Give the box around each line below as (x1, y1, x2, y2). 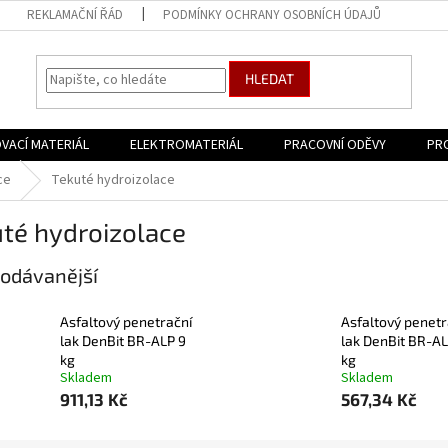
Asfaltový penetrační (60, 313, 192, 331)
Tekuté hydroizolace (51, 170, 175, 190)
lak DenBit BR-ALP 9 (60, 332, 186, 350)
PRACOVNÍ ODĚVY (284, 135, 386, 155)
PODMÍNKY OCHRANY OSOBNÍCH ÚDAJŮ (162, 6, 381, 24)
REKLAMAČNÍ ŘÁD (26, 6, 123, 24)
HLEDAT (245, 70, 295, 88)
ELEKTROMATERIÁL (130, 135, 243, 155)
